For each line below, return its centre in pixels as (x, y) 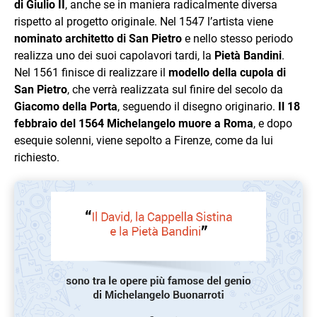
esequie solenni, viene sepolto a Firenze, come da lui (144, 140)
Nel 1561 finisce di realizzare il (91, 73)
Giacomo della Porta (66, 106)
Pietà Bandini (248, 56)
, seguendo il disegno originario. (198, 106)
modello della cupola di (227, 73)
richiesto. (37, 157)
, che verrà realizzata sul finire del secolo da (175, 90)
